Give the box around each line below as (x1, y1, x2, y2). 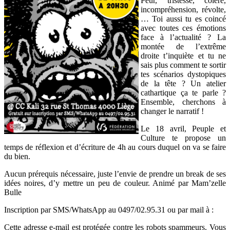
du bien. (4, 151, 30, 161)
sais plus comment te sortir (141, 60, 226, 69)
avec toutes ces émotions (141, 23, 226, 32)
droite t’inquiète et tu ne (141, 51, 226, 60)
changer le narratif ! (141, 106, 204, 116)
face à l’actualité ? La (141, 32, 226, 42)
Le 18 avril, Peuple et (141, 124, 226, 133)
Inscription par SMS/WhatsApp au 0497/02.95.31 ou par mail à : (4, 205, 214, 214)
